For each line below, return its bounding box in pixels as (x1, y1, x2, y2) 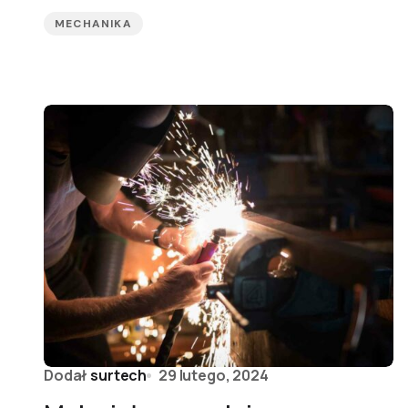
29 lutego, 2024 (158, 365, 269, 385)
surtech (90, 365, 148, 385)
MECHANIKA (55, 16, 132, 31)
